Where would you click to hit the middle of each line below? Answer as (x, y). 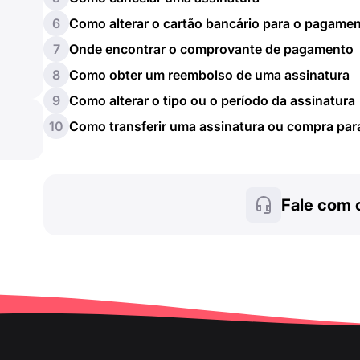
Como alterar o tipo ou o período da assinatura (212, 100)
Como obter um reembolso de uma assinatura (209, 75)
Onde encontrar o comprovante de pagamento (211, 49)
